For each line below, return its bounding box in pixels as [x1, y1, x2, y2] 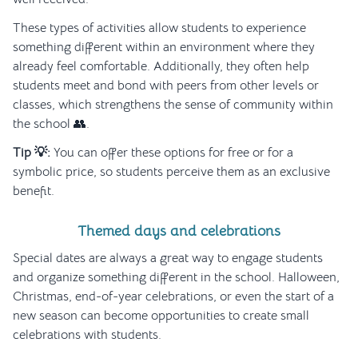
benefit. [13, 183, 54, 200]
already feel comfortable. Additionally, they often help [13, 58, 309, 75]
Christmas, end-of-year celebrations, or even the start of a [13, 288, 334, 305]
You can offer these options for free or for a [50, 145, 293, 161]
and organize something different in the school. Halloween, [13, 269, 340, 286]
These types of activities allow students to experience [13, 20, 306, 37]
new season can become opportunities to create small [13, 308, 309, 324]
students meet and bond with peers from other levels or [13, 78, 319, 94]
